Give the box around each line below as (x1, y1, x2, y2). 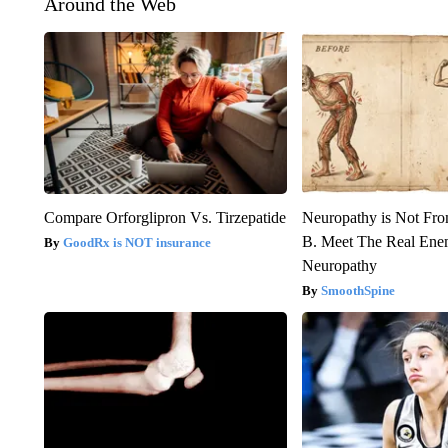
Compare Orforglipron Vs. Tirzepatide (43, 208, 286, 226)
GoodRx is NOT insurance (62, 234, 211, 250)
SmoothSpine (321, 282, 396, 298)
